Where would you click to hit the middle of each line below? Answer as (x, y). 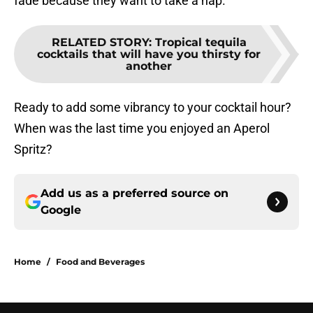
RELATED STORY (100, 43)
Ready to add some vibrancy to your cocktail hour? (153, 108)
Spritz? (33, 150)
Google (61, 210)
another (149, 66)
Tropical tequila (201, 43)
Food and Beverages (100, 262)
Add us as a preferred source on (134, 194)
